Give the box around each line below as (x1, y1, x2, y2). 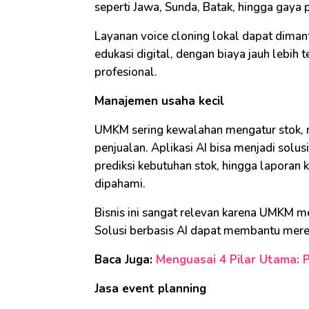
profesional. (94, 64, 157, 81)
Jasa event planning (94, 281, 206, 297)
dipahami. (94, 176, 146, 192)
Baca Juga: (94, 252, 156, 268)
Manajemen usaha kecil (94, 93, 224, 110)
